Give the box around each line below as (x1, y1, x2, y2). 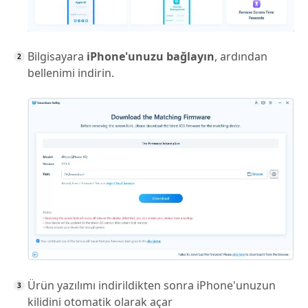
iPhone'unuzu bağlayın (87, 48, 214, 64)
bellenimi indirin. (27, 65, 114, 80)
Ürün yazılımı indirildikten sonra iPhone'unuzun (27, 278, 276, 294)
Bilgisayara (27, 48, 87, 64)
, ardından (214, 48, 267, 64)
